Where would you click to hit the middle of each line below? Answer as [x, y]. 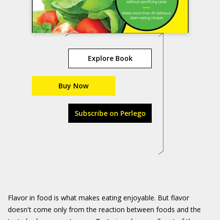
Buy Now [73, 86]
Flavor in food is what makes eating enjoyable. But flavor [98, 198]
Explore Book [110, 58]
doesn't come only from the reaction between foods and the [104, 209]
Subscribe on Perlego [110, 113]
